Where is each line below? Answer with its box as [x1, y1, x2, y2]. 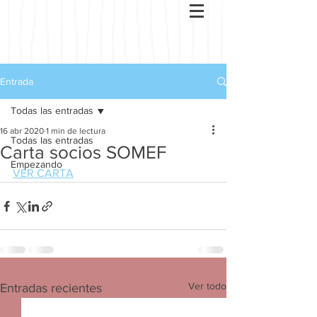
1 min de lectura [46, 126, 105, 136]
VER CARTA [13, 167, 74, 179]
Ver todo [188, 280, 226, 292]
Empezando [11, 158, 62, 170]
